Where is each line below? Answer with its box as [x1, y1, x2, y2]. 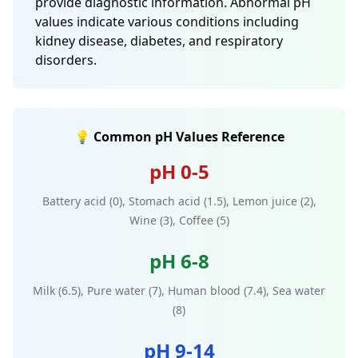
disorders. [35, 51, 97, 69]
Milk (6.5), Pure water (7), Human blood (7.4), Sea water [33, 283, 325, 298]
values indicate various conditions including [35, 13, 299, 30]
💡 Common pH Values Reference [74, 128, 284, 145]
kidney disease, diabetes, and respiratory [35, 32, 283, 50]
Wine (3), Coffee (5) [129, 213, 229, 228]
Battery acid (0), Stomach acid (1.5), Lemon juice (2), [42, 193, 316, 209]
